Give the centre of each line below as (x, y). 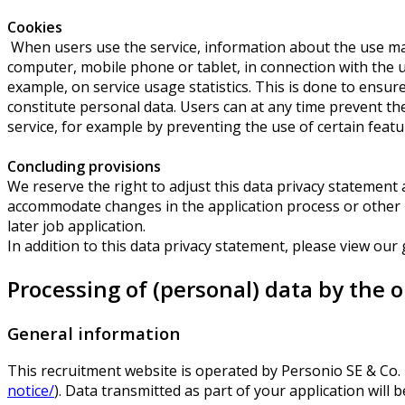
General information (94, 333)
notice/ (31, 391)
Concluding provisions (84, 166)
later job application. (76, 226)
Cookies (37, 27)
